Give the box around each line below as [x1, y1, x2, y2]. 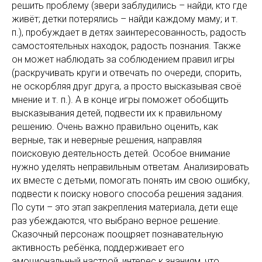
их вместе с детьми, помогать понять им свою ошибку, [12, 175, 250, 186]
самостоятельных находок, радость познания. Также [12, 40, 241, 51]
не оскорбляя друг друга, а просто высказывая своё [12, 81, 242, 92]
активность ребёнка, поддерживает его [12, 242, 184, 253]
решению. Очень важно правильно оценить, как [12, 121, 218, 132]
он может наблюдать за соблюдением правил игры [12, 54, 235, 65]
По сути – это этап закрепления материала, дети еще [12, 202, 238, 213]
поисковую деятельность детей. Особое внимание [12, 148, 230, 159]
